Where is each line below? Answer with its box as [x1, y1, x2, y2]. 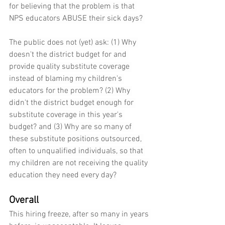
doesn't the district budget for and [9, 50, 129, 60]
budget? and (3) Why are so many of [9, 122, 134, 133]
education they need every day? [9, 170, 117, 181]
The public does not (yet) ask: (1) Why [9, 38, 138, 48]
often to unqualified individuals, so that [9, 146, 145, 157]
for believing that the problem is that [9, 2, 137, 12]
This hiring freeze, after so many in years [9, 209, 151, 220]
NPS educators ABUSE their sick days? [9, 14, 145, 24]
